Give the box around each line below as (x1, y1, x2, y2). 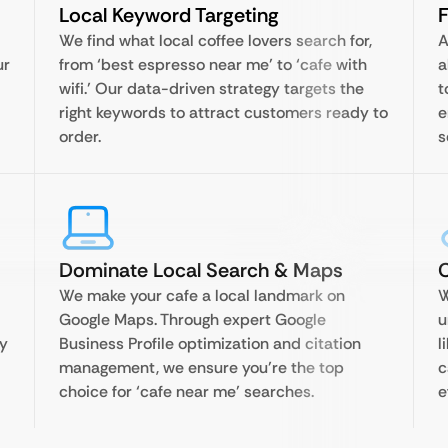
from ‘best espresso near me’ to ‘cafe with (59, 54, 367, 75)
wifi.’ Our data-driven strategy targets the (59, 78, 364, 99)
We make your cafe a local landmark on (59, 285, 345, 306)
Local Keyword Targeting (59, 2, 279, 28)
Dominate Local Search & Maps (59, 257, 343, 283)
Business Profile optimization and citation (59, 333, 361, 354)
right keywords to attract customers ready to (59, 102, 388, 123)
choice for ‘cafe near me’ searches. (59, 381, 314, 402)
